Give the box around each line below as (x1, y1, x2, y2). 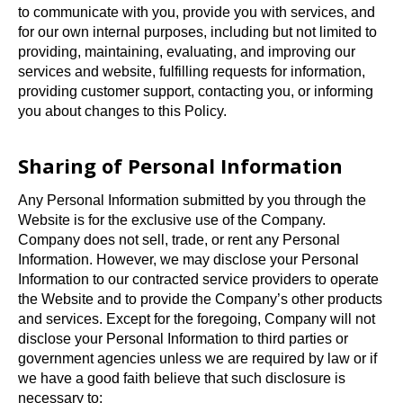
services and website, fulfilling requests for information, (18, 63, 365, 79)
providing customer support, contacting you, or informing (18, 83, 373, 99)
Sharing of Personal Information (18, 151, 343, 179)
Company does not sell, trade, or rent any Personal (18, 231, 340, 247)
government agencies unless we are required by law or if (18, 350, 377, 366)
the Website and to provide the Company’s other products (18, 291, 382, 307)
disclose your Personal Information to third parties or (18, 330, 348, 346)
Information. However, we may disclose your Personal (18, 251, 359, 267)
